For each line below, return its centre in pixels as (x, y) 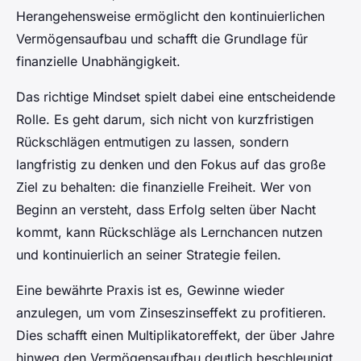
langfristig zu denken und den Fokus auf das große (171, 165)
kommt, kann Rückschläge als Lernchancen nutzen (169, 232)
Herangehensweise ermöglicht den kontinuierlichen (170, 17)
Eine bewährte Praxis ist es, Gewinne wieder (150, 290)
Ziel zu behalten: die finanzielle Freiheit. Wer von (164, 187)
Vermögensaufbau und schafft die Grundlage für (162, 39)
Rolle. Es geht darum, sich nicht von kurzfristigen (165, 120)
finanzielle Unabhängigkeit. (98, 62)
